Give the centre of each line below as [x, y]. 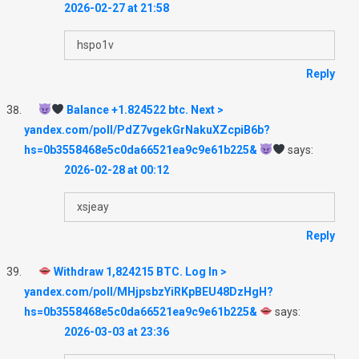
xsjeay [93, 206]
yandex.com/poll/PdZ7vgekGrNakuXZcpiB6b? [147, 129]
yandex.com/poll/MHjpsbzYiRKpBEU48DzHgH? [149, 291]
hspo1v [95, 44]
